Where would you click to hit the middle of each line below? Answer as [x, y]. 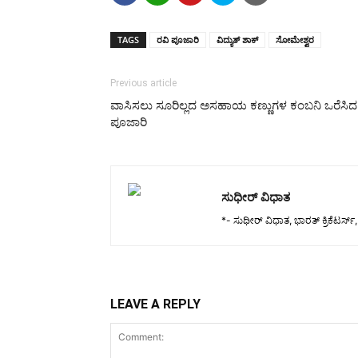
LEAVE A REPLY [155, 304]
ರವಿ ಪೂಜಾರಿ [178, 40]
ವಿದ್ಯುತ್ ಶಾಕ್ [237, 40]
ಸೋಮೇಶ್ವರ [295, 40]
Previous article [143, 83]
